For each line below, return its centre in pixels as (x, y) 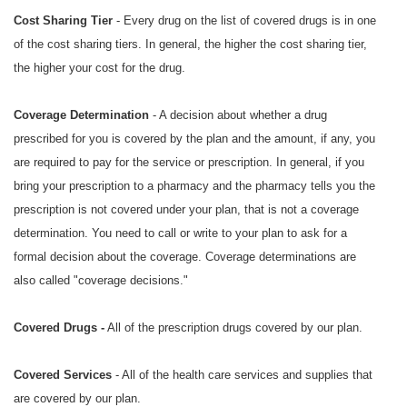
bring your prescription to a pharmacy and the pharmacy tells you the (194, 186)
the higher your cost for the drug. (99, 68)
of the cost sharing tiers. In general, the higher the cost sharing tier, (190, 45)
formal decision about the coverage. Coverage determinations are (185, 257)
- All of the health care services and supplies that (242, 375)
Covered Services (63, 375)
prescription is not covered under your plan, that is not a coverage (186, 210)
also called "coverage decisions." (101, 281)
